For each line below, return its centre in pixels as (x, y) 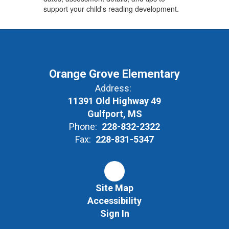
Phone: (83, 127)
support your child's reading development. (112, 9)
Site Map (114, 188)
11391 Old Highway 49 (114, 101)
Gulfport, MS (114, 114)
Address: (113, 88)
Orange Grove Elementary (114, 74)
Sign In (114, 214)
